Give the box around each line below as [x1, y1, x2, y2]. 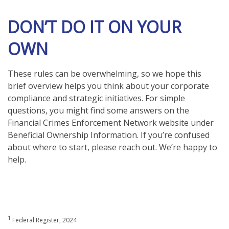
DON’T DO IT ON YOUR [8, 15, 181, 38]
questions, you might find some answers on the [8, 104, 189, 116]
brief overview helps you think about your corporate [8, 80, 209, 91]
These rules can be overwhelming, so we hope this [8, 67, 201, 79]
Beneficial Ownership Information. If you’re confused [8, 129, 210, 141]
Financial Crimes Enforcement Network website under [8, 117, 214, 128]
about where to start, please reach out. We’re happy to [8, 141, 217, 153]
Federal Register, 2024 [11, 215, 77, 224]
